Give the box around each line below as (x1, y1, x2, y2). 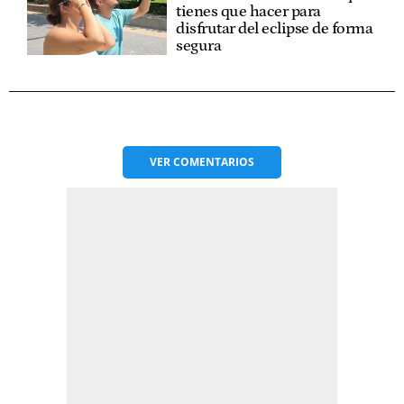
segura (176, 36, 222, 55)
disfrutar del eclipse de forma (176, 19, 373, 38)
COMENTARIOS (173, 153, 254, 170)
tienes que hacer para (176, 2, 321, 21)
